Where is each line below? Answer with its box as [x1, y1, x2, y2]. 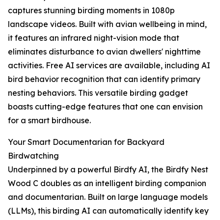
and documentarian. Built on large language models [8, 192, 208, 202]
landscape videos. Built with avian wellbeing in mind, [8, 19, 207, 29]
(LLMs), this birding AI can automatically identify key [8, 206, 209, 216]
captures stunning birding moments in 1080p [8, 5, 175, 16]
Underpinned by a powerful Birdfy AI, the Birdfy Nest [8, 165, 208, 175]
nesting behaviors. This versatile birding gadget [8, 88, 188, 98]
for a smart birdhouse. [8, 115, 91, 126]
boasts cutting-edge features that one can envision [8, 102, 203, 112]
